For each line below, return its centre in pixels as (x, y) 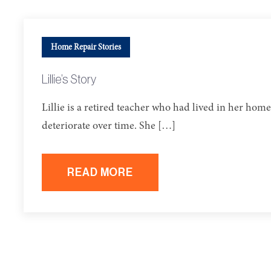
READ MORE (100, 172)
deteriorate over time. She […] (109, 126)
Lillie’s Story (69, 80)
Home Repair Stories (86, 47)
